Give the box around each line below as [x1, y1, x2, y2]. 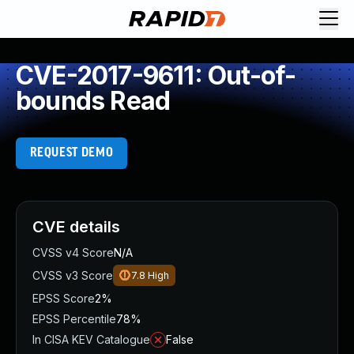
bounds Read [16, 85, 171, 116]
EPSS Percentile [32, 312, 116, 326]
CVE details [32, 217, 120, 236]
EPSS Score [32, 292, 95, 305]
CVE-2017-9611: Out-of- [16, 60, 296, 91]
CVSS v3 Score [32, 269, 113, 282]
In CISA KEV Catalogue [32, 333, 150, 346]
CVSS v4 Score [32, 246, 114, 259]
